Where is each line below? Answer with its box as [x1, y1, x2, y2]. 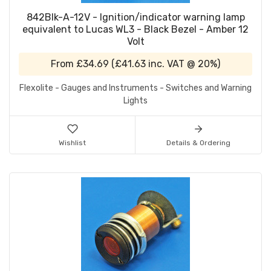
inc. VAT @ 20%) [146, 58, 220, 70]
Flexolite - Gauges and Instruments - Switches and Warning [19, 83, 252, 94]
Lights [123, 96, 148, 106]
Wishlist [59, 139, 86, 148]
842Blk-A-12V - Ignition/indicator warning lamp [26, 11, 245, 24]
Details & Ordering [166, 139, 230, 148]
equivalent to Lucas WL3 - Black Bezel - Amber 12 [22, 24, 249, 36]
